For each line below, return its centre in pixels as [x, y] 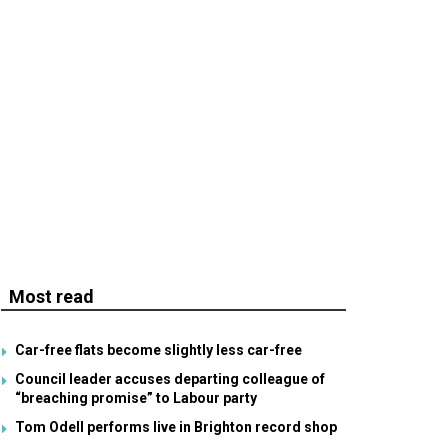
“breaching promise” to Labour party [136, 398]
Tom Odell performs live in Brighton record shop [176, 427]
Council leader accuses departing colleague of [170, 379]
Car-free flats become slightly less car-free [158, 350]
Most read [51, 296]
